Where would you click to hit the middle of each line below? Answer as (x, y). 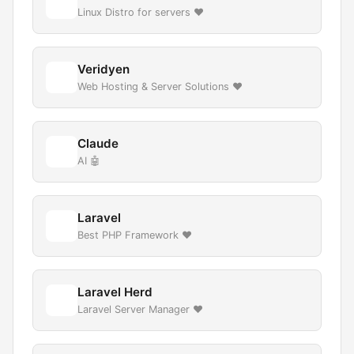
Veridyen (104, 69)
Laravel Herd (115, 292)
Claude (98, 143)
